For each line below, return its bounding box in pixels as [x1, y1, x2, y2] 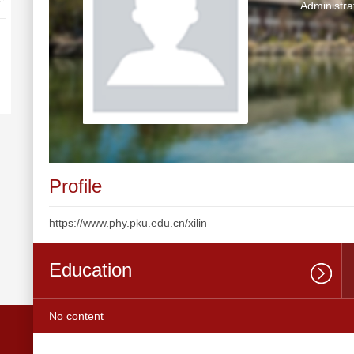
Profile [49, 175, 102, 197]
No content [49, 310, 104, 322]
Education [49, 259, 132, 281]
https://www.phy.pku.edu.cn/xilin [49, 217, 207, 229]
